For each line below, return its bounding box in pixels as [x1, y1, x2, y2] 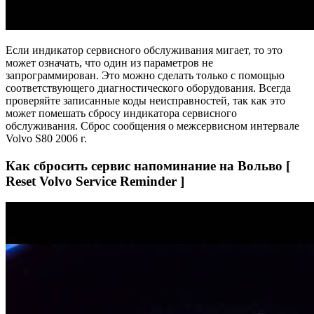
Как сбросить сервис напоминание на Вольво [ [6, 158, 290, 173]
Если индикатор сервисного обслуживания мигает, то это [6, 43, 282, 56]
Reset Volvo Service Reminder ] [6, 173, 184, 189]
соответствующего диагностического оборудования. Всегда [6, 81, 291, 94]
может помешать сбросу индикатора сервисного [6, 107, 237, 119]
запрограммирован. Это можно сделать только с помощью [6, 69, 285, 81]
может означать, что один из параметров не [6, 56, 213, 69]
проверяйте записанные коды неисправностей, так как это [6, 94, 285, 107]
